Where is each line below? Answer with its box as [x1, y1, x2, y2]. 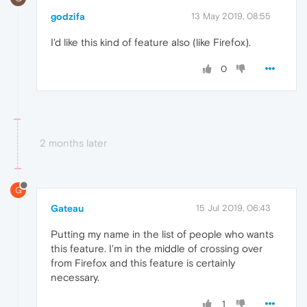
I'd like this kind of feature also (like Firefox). [51, 36, 251, 49]
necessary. [51, 271, 99, 284]
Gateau [51, 203, 84, 214]
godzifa [51, 11, 85, 23]
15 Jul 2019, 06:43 [196, 203, 271, 214]
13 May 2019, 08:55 [191, 11, 271, 22]
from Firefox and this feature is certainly [51, 257, 235, 269]
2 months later [40, 137, 107, 149]
